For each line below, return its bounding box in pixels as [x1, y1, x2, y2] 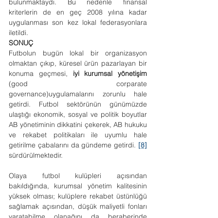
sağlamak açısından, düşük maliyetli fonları [9, 202, 147, 211]
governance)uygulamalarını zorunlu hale [9, 90, 147, 98]
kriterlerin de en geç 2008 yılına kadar [9, 8, 147, 17]
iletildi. [9, 28, 28, 37]
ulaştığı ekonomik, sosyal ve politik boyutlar [9, 110, 147, 119]
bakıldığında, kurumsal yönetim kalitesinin [9, 182, 147, 190]
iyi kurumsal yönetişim [73, 69, 147, 78]
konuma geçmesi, [9, 69, 73, 78]
